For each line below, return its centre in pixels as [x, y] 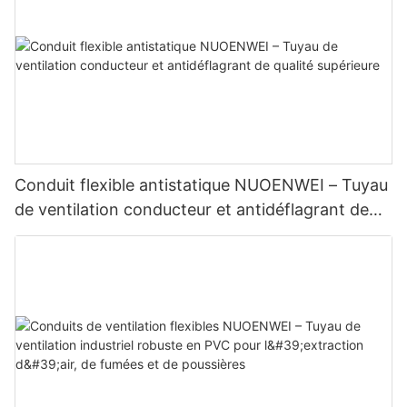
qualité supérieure [82, 233]
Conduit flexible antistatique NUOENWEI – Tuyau [201, 184]
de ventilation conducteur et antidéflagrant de [192, 209]
